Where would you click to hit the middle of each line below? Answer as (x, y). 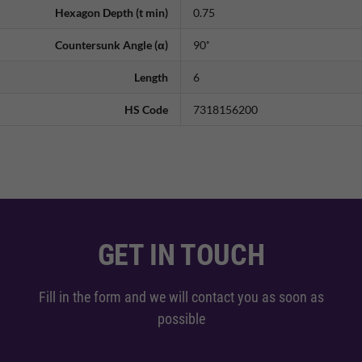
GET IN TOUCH (181, 255)
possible (181, 318)
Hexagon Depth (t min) (112, 12)
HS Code (146, 109)
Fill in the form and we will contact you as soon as (181, 297)
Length (151, 77)
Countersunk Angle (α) (112, 44)
